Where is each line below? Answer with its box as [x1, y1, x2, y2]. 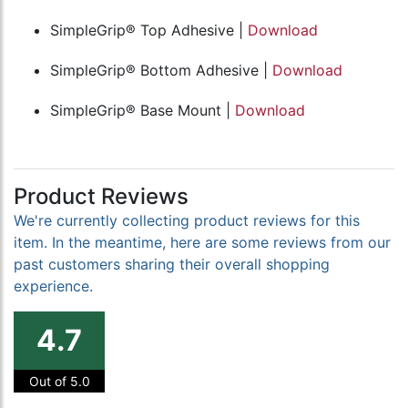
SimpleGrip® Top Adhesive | [50, 21, 248, 40]
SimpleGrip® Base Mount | [50, 101, 235, 120]
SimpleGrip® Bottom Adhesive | [50, 61, 272, 80]
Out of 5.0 [28, 373, 90, 390]
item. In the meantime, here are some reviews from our [14, 233, 391, 252]
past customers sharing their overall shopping [14, 255, 330, 274]
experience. [14, 277, 93, 296]
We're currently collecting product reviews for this [14, 211, 360, 230]
